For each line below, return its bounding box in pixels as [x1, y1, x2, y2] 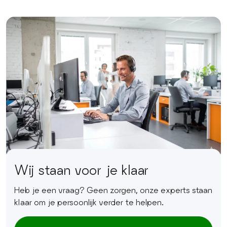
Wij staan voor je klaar [14, 161, 149, 177]
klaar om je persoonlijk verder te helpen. [14, 197, 164, 207]
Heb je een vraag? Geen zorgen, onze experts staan [14, 184, 212, 195]
